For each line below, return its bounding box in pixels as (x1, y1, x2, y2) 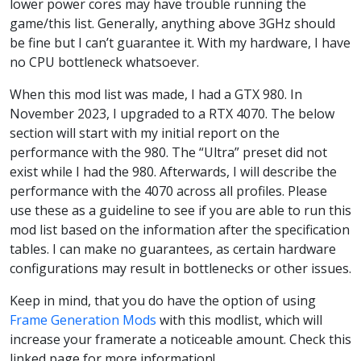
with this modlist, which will (156, 310, 322, 329)
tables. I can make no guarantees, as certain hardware (10, 239, 336, 258)
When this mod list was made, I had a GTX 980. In (10, 85, 302, 103)
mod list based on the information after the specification (10, 220, 350, 239)
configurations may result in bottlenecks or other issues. (10, 259, 351, 277)
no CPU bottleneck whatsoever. (10, 52, 199, 71)
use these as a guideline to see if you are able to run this (10, 201, 351, 219)
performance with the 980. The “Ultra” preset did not (10, 143, 327, 161)
